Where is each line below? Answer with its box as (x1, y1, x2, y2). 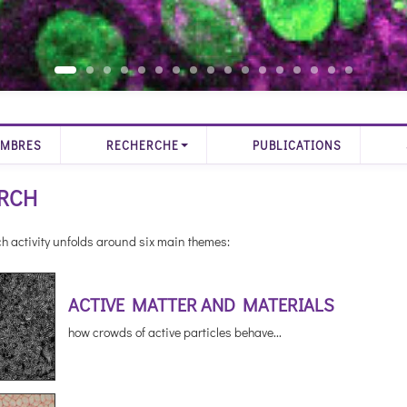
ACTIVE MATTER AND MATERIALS (67, 293, 334, 316)
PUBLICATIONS (253, 137, 342, 153)
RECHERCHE (106, 137, 180, 153)
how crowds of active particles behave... (67, 323, 282, 341)
